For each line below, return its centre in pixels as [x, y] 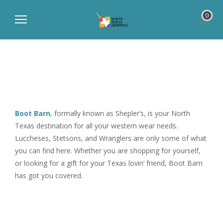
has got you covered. [49, 175]
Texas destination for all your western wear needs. [96, 126]
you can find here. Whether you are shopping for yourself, [108, 151]
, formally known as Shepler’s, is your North [120, 113]
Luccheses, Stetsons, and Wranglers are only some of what [111, 138]
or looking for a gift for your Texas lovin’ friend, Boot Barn [109, 163]
